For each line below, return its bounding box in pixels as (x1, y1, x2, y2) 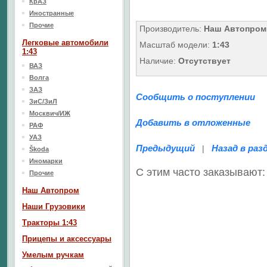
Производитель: (139, 24, 204, 33)
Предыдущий (136, 143, 195, 153)
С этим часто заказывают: (136, 166, 265, 178)
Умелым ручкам (22, 250, 84, 259)
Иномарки (29, 157, 63, 164)
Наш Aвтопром (22, 186, 79, 195)
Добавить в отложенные (136, 117, 250, 128)
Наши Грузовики (22, 202, 85, 211)
